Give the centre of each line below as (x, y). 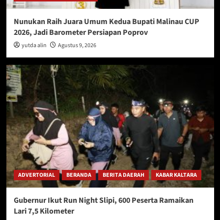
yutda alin (34, 45)
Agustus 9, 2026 (77, 45)
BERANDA (79, 175)
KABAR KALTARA (176, 175)
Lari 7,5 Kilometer (44, 211)
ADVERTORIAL (36, 175)
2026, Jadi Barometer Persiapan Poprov (81, 32)
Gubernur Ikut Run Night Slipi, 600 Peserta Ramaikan (103, 200)
